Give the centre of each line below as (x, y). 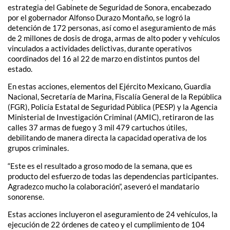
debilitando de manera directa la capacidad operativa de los (107, 138)
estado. (20, 69)
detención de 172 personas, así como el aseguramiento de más (112, 27)
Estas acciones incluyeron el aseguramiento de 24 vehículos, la (113, 214)
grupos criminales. (38, 148)
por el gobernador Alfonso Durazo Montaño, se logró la (99, 17)
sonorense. (26, 196)
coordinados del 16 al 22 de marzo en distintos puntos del (104, 58)
